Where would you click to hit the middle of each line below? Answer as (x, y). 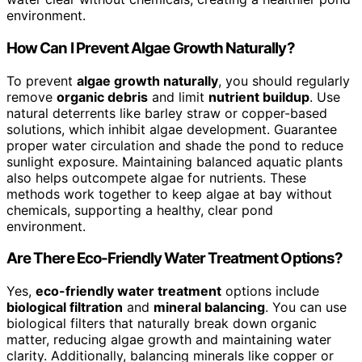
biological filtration (65, 307)
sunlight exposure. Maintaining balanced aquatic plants (175, 161)
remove (32, 97)
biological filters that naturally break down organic (162, 324)
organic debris (102, 97)
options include (270, 291)
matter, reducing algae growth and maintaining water (169, 340)
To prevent (42, 80)
